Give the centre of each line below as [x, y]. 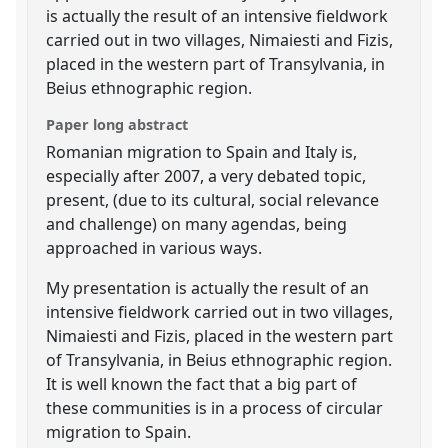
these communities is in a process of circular [215, 407]
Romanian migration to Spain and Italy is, [202, 151]
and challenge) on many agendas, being [197, 223]
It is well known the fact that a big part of [202, 383]
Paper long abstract [117, 124]
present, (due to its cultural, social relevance [213, 199]
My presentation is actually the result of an [208, 287]
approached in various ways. [154, 247]
